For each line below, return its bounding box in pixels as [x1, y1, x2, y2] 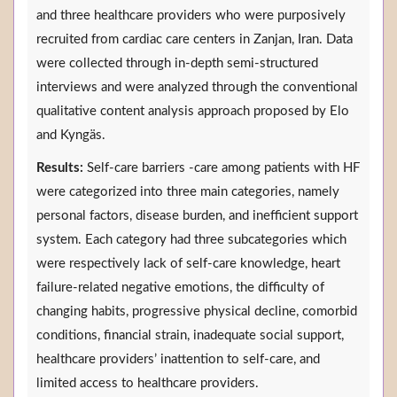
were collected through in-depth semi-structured [36, 57, 318, 71]
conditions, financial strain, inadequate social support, [36, 329, 344, 343]
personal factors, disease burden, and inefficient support [36, 209, 358, 223]
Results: [36, 161, 83, 175]
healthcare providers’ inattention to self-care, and [36, 353, 320, 367]
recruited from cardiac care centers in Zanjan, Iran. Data [36, 33, 353, 47]
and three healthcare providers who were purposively [36, 9, 346, 23]
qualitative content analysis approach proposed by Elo [36, 105, 349, 119]
